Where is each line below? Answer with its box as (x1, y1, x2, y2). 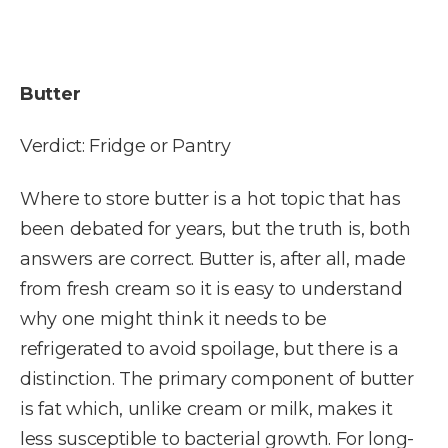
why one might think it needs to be (20, 307, 327, 330)
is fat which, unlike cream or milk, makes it (20, 397, 393, 420)
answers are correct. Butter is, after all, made (20, 247, 406, 270)
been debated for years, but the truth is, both (20, 217, 411, 240)
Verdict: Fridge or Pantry (20, 135, 231, 158)
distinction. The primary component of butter (20, 367, 414, 390)
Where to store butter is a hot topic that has (20, 187, 401, 210)
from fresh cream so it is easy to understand (20, 277, 403, 300)
